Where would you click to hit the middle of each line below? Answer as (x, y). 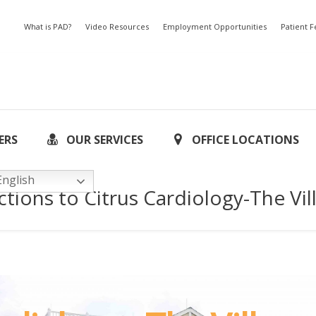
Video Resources (117, 26)
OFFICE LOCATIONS (245, 140)
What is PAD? (48, 26)
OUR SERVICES (104, 140)
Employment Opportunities (215, 26)
